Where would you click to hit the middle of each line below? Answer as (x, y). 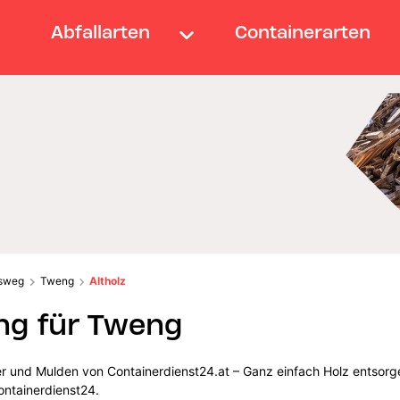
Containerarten (303, 32)
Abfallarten (100, 32)
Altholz (108, 280)
